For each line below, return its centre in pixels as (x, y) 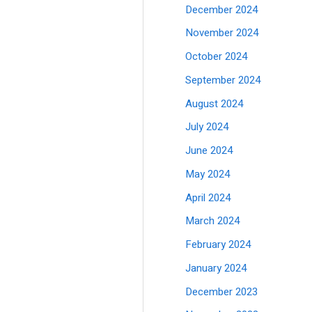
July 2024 (207, 127)
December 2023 (222, 291)
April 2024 (208, 197)
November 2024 (222, 33)
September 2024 (223, 80)
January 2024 (216, 268)
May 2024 (208, 174)
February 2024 (218, 244)
